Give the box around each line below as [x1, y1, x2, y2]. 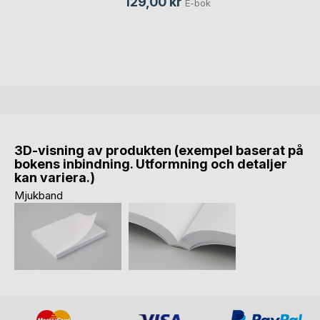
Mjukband [14, 189, 63, 203]
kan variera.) [14, 170, 95, 186]
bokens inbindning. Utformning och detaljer [14, 156, 287, 172]
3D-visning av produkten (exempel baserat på [14, 143, 304, 159]
